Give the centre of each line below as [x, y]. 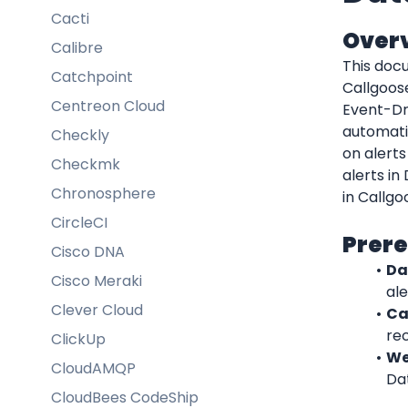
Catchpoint [92, 76]
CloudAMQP [93, 368]
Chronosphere [103, 193]
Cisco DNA [88, 251]
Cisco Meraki [97, 280]
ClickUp [78, 339]
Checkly [80, 135]
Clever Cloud [97, 310]
